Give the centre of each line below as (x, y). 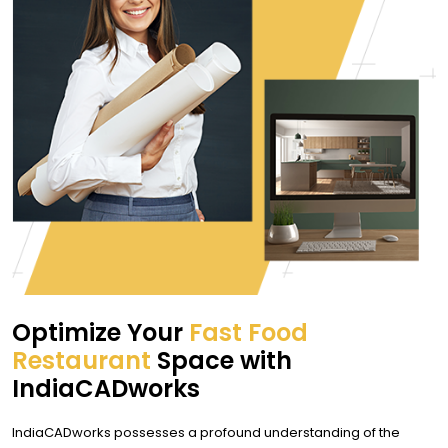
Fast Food (248, 333)
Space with (221, 361)
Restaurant (81, 361)
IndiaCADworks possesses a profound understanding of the (206, 433)
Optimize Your (100, 333)
